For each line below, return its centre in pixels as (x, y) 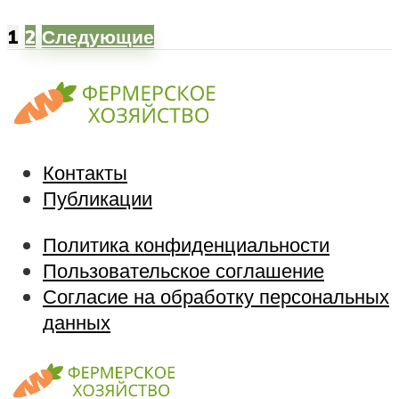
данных (77, 322)
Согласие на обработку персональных (216, 296)
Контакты (85, 173)
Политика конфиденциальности (186, 244)
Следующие (98, 37)
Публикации (98, 199)
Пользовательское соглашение (183, 270)
